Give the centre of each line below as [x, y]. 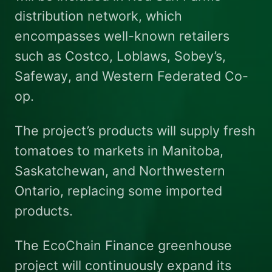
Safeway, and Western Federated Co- [131, 76]
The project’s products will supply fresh [135, 131]
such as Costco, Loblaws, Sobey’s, [120, 56]
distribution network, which [98, 16]
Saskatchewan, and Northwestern [120, 171]
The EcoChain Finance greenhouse [123, 246]
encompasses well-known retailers [122, 36]
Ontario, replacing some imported [118, 191]
